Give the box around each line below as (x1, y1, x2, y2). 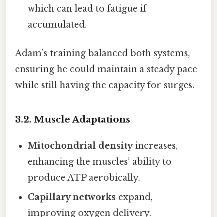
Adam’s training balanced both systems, (15, 47, 190, 59)
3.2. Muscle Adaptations (15, 113, 130, 125)
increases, (133, 140, 178, 151)
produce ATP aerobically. (28, 172, 140, 183)
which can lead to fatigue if (28, 3, 147, 14)
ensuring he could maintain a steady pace (15, 63, 197, 75)
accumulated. (28, 19, 87, 30)
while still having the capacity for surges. (15, 79, 194, 91)
